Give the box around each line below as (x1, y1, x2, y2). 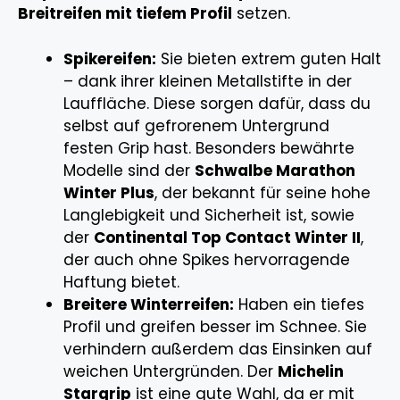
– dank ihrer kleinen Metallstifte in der (63, 70, 352, 92)
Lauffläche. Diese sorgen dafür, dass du (63, 92, 371, 114)
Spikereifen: (63, 47, 156, 70)
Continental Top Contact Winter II (94, 226, 361, 248)
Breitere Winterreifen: (63, 293, 234, 315)
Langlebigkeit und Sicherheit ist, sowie (63, 204, 354, 226)
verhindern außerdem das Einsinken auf (63, 337, 372, 360)
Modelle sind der (63, 159, 195, 181)
